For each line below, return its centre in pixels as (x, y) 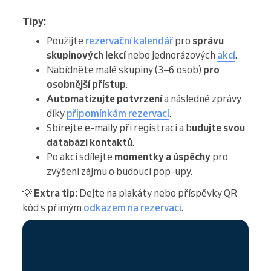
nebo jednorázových (171, 55)
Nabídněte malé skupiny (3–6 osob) (125, 69)
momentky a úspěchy (162, 156)
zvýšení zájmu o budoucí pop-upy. (119, 171)
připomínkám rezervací (118, 113)
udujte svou (218, 127)
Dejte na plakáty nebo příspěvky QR (157, 193)
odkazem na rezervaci (132, 207)
